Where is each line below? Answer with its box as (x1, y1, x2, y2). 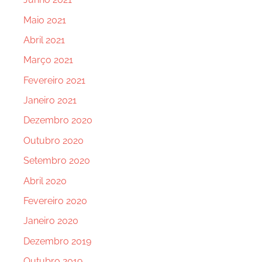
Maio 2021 (23, 14, 66, 26)
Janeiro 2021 (23, 95, 77, 106)
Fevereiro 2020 (23, 195, 87, 206)
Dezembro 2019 (23, 235, 91, 247)
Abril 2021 (23, 34, 65, 46)
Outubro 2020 (23, 135, 84, 146)
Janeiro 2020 (23, 215, 78, 227)
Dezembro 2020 (23, 115, 92, 126)
